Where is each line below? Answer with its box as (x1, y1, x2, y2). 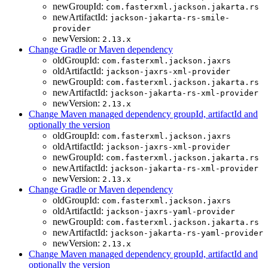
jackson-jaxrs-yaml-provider (106, 207, 235, 217)
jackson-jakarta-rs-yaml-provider (110, 229, 263, 238)
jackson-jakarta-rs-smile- (110, 13, 230, 23)
